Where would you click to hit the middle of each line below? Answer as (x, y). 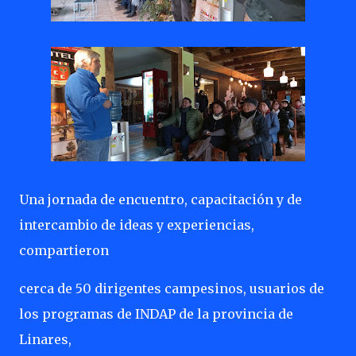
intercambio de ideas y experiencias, (137, 225)
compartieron (64, 250)
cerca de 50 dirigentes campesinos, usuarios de (172, 288)
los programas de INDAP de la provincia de (156, 314)
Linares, (45, 339)
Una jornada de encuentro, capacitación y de (161, 199)
